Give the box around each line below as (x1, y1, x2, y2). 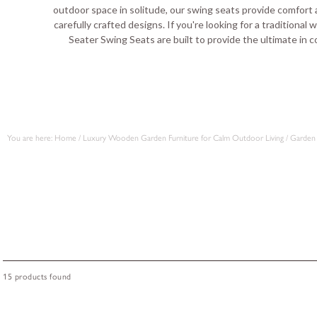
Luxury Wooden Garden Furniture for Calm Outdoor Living (83, 132, 284, 143)
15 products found (3, 271, 71, 282)
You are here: (7, 132, 52, 143)
